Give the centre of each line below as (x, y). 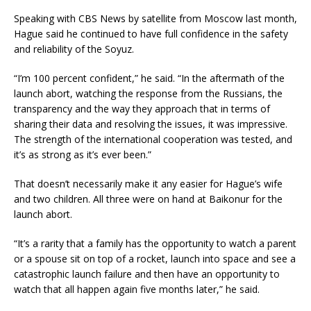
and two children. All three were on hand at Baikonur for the (148, 199)
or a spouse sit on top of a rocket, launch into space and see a (155, 259)
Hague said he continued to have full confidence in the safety (151, 34)
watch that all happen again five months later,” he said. (137, 289)
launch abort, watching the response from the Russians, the (148, 94)
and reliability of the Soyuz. (74, 49)
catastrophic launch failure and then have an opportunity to (147, 274)
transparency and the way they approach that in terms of (142, 109)
